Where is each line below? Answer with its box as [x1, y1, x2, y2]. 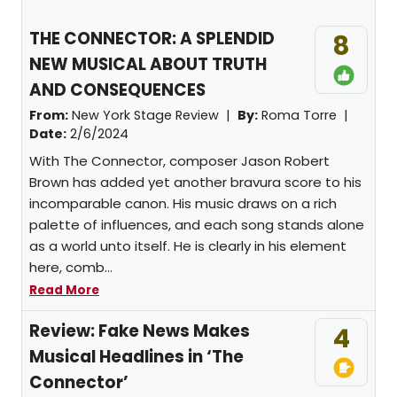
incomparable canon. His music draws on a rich [29, 194, 337, 213]
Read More [29, 282, 99, 299]
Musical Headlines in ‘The [29, 345, 244, 369]
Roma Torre [261, 106, 337, 124]
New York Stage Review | [68, 106, 237, 124]
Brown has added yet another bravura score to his [29, 173, 362, 191]
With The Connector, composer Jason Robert [29, 152, 330, 170]
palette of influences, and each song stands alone [29, 215, 364, 234]
